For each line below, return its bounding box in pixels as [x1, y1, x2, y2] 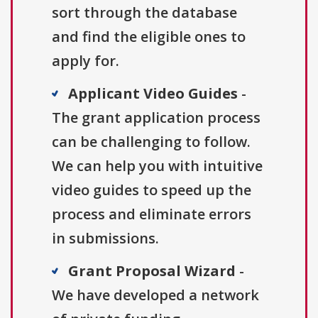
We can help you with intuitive [52, 155, 263, 175]
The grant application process [52, 107, 261, 127]
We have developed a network [52, 285, 259, 305]
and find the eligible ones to [52, 26, 246, 46]
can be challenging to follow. [52, 131, 251, 151]
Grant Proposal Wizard [68, 261, 236, 280]
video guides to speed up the [52, 180, 251, 199]
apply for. [52, 50, 119, 70]
